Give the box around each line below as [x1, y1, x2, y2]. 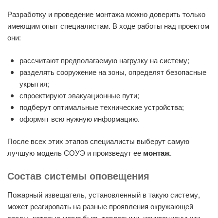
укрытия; [19, 78, 49, 89]
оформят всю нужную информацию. [19, 113, 140, 124]
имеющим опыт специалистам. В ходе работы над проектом [7, 20, 209, 31]
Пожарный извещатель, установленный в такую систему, [7, 189, 200, 200]
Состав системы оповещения [7, 168, 149, 182]
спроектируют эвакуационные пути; [19, 90, 139, 100]
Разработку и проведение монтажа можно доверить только [7, 9, 205, 19]
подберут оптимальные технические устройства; [19, 101, 184, 112]
